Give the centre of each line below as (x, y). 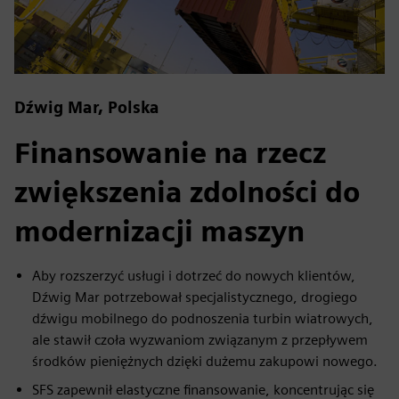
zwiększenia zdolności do (187, 192)
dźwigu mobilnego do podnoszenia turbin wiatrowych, (203, 319)
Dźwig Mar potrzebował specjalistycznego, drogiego (195, 297)
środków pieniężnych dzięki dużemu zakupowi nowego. (205, 362)
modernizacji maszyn (159, 232)
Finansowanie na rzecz (170, 153)
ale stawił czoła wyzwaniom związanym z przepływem (200, 340)
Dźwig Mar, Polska (87, 108)
